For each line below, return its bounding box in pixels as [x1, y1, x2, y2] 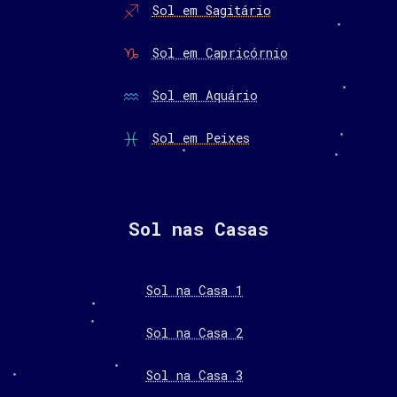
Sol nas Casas [128, 215, 269, 241]
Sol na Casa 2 [145, 323, 244, 341]
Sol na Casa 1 [145, 281, 244, 299]
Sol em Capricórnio [152, 44, 288, 61]
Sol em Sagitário [152, 2, 271, 19]
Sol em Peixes [152, 128, 250, 146]
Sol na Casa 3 [145, 366, 244, 384]
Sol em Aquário [152, 86, 258, 104]
